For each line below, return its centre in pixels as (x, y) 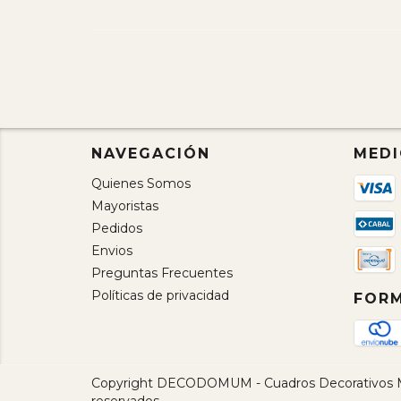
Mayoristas (125, 206)
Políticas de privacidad (160, 296)
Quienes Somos (141, 184)
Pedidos (117, 229)
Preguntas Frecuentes (162, 273)
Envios (112, 251)
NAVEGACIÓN (151, 154)
